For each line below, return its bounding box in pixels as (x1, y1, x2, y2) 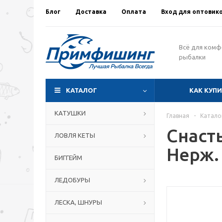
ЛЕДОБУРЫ (55, 176, 90, 183)
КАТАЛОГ (66, 87, 97, 94)
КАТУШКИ (55, 110, 86, 116)
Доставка (75, 8, 107, 15)
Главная (166, 112, 189, 119)
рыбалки (179, 54, 206, 60)
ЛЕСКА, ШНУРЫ (55, 199, 102, 206)
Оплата (121, 8, 146, 15)
